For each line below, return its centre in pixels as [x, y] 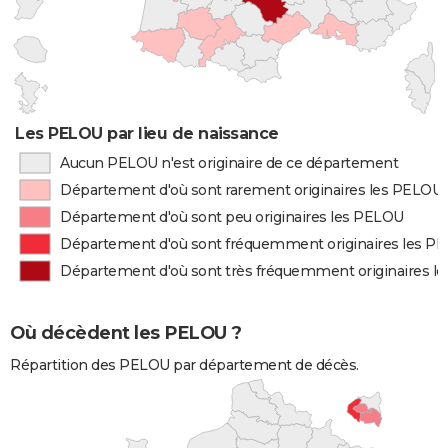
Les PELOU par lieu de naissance [147, 133]
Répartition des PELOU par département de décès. [184, 365]
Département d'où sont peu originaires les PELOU [232, 217]
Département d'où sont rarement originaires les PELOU [251, 190]
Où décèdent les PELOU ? [126, 333]
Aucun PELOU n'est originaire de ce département [229, 163]
